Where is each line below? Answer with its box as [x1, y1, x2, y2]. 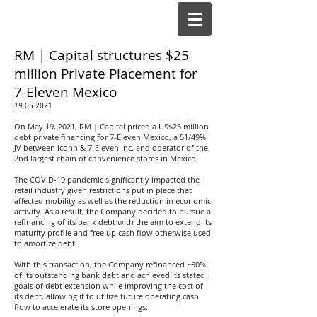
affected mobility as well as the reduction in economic [14, 195, 211, 206]
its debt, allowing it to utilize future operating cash [14, 291, 199, 301]
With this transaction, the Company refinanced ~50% [14, 259, 206, 270]
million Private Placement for [14, 64, 197, 83]
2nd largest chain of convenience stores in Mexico [14, 153, 196, 163]
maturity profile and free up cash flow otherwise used [14, 227, 211, 238]
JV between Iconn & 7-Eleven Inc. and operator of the [14, 142, 208, 153]
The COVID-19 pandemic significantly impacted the [14, 174, 200, 185]
